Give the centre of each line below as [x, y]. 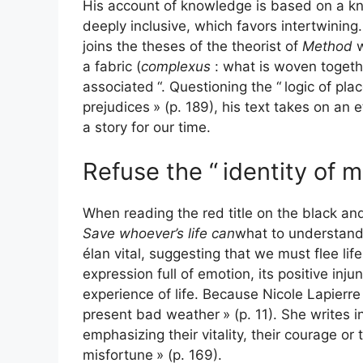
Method [327, 46]
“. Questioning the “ [219, 86]
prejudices [116, 107]
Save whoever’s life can [159, 234]
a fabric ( [112, 66]
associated [118, 86]
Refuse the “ [150, 172]
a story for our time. [147, 127]
